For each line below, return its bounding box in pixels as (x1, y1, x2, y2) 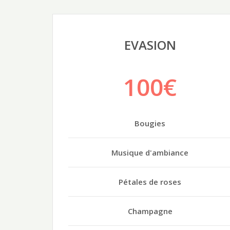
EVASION (124, 36, 176, 53)
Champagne (127, 205, 172, 216)
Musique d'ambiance (111, 147, 188, 158)
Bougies (135, 118, 165, 128)
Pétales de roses (119, 176, 181, 187)
